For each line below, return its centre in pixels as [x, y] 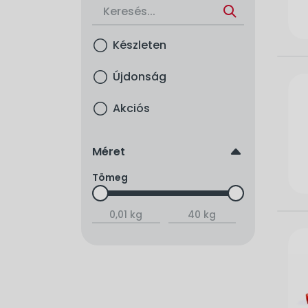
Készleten [140, 45]
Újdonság [140, 77]
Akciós [131, 108]
